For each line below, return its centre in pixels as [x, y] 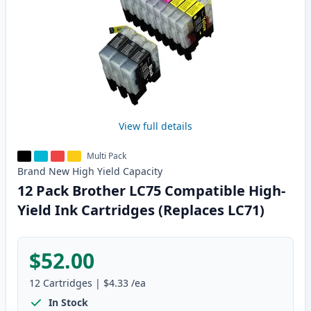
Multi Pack [107, 156]
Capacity [143, 171]
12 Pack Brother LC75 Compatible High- [151, 191]
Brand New [43, 171]
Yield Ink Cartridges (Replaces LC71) [141, 210]
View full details [155, 126]
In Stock [68, 303]
